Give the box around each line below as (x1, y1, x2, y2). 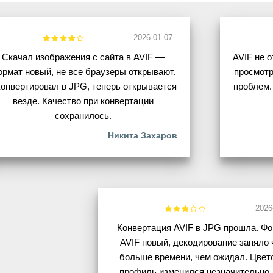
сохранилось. (54, 110, 112, 121)
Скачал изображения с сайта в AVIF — (1, 52, 165, 63)
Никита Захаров (108, 130, 177, 141)
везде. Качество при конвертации (12, 96, 154, 107)
